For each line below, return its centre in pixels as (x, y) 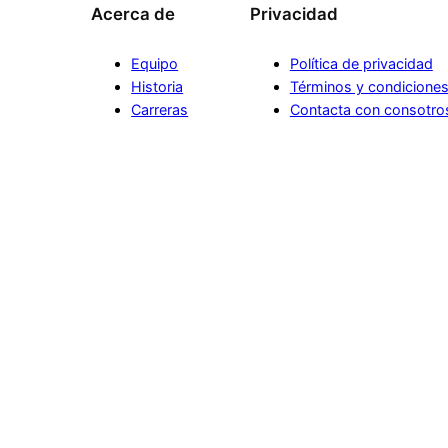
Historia (157, 87)
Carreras (160, 110)
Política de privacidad (361, 64)
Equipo (155, 64)
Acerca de (133, 14)
